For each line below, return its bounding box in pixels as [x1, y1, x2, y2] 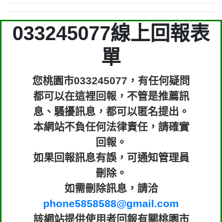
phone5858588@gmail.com [43, 198, 179, 209]
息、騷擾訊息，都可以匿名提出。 [33, 106, 189, 117]
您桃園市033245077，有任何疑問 [32, 75, 190, 86]
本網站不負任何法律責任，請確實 [33, 121, 189, 132]
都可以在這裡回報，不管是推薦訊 [33, 90, 189, 102]
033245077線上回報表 [12, 22, 210, 44]
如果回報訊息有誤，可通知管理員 [33, 152, 189, 163]
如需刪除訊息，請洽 [64, 182, 158, 194]
